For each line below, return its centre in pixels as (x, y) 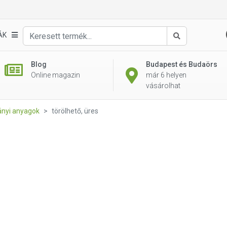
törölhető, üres (75, 111)
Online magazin (55, 75)
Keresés (189, 46)
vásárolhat (163, 86)
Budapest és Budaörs (182, 64)
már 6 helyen (166, 75)
